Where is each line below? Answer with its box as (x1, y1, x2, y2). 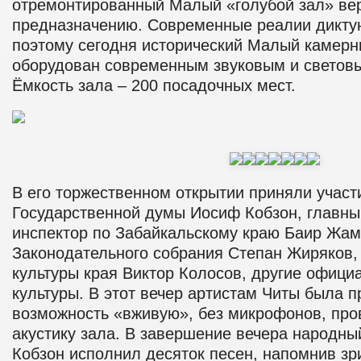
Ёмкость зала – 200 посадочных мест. (12, 77, 296, 94)
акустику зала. (12, 325, 125, 342)
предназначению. (12, 16, 147, 34)
